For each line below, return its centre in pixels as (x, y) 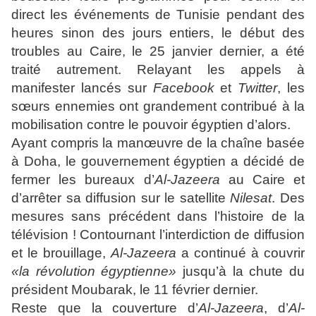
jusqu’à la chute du (241, 271)
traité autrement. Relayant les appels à (158, 69)
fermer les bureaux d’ (83, 180)
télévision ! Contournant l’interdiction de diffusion (158, 235)
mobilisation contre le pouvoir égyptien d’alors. (151, 124)
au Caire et (262, 180)
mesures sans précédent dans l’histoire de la (158, 216)
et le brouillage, (61, 253)
